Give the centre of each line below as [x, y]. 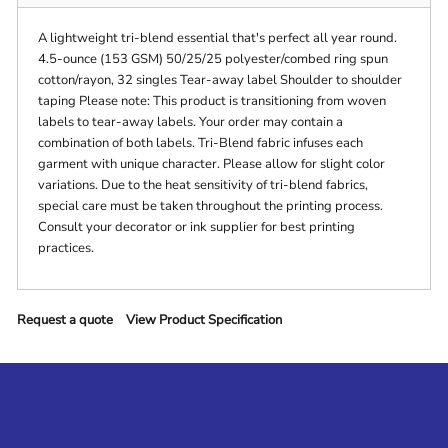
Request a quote [65, 320]
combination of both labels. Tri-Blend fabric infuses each [201, 143]
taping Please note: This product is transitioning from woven [212, 101]
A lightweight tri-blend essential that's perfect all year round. [218, 38]
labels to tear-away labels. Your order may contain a [191, 122]
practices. [66, 248]
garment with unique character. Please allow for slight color [212, 164]
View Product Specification [204, 320]
